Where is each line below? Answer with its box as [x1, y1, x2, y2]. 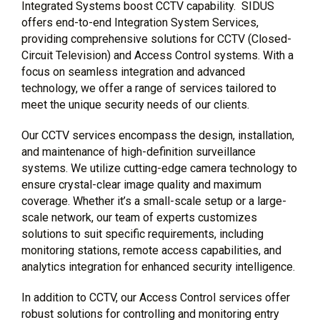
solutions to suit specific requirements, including [21, 227, 264, 241]
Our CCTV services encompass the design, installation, [21, 129, 294, 142]
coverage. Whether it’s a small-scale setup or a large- [21, 194, 286, 208]
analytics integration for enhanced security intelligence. [21, 260, 295, 274]
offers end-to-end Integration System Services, [21, 16, 259, 29]
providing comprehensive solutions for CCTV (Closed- [21, 32, 291, 46]
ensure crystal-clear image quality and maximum [21, 178, 261, 191]
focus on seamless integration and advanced [21, 65, 245, 79]
